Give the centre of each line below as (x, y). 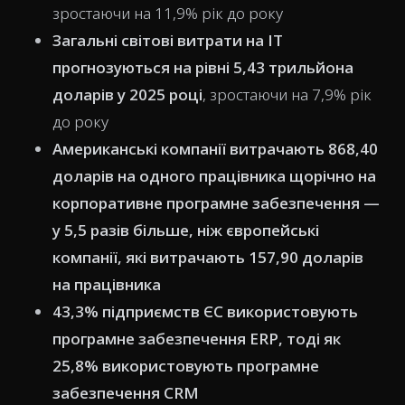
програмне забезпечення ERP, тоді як (197, 339)
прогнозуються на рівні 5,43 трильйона (203, 67)
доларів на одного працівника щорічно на (214, 176)
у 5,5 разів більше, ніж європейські (186, 230)
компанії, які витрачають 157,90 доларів (208, 257)
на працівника (107, 284)
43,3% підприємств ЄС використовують (205, 311)
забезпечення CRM (126, 393)
